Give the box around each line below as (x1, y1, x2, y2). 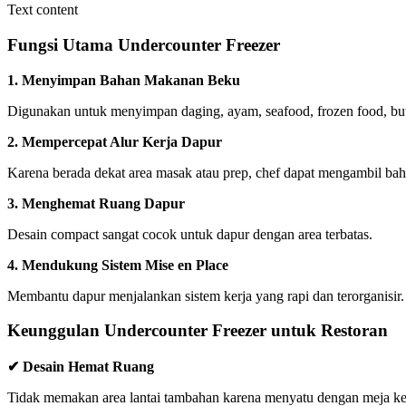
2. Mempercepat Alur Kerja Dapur (7, 133, 222, 150)
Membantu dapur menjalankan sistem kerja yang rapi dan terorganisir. (7, 287, 404, 304)
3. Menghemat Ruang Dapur (7, 195, 185, 211)
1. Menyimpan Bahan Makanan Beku (7, 72, 240, 88)
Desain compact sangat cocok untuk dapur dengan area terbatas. (7, 226, 372, 242)
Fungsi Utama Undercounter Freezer (7, 34, 280, 54)
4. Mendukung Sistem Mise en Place (7, 256, 228, 273)
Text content (7, 2, 78, 18)
